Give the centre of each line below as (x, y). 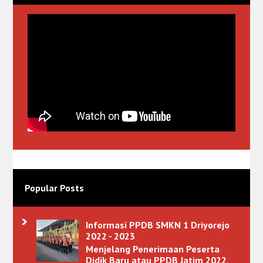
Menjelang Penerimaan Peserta (152, 249)
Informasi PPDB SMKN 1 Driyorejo (157, 225)
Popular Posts (55, 188)
